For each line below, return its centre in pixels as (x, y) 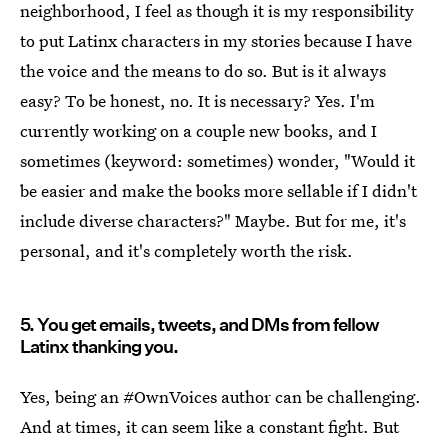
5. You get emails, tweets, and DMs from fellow (199, 325)
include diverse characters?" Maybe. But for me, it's (213, 221)
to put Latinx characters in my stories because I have (216, 41)
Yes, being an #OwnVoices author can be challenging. (220, 397)
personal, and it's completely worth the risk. (186, 251)
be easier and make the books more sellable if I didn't (218, 191)
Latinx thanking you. (99, 347)
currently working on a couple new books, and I (198, 131)
